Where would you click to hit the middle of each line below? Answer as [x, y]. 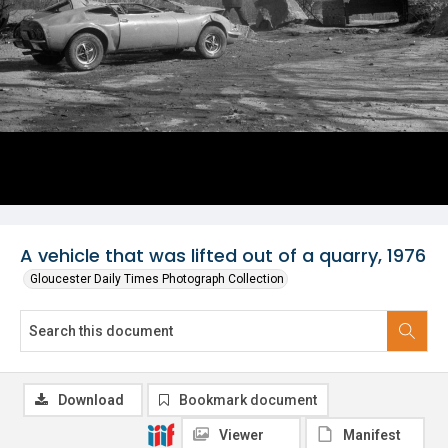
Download [91, 400]
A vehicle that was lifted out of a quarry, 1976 [223, 255]
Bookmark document [248, 400]
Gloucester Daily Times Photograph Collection [157, 279]
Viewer [241, 435]
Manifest [372, 435]
